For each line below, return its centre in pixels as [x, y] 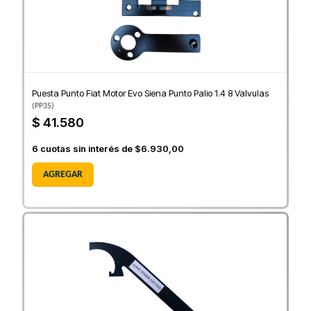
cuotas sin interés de [86, 149]
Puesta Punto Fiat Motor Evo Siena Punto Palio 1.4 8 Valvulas [150, 93]
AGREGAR [63, 175]
